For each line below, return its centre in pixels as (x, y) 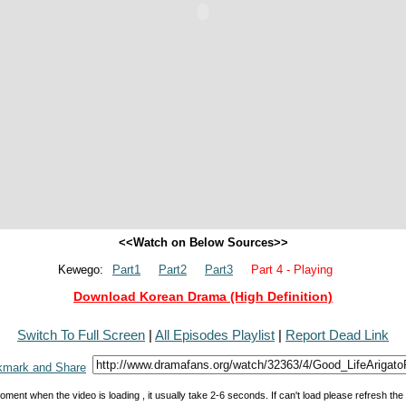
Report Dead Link (337, 335)
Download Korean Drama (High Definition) (203, 296)
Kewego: (81, 270)
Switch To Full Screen (81, 335)
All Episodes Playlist (215, 335)
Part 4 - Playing (292, 270)
